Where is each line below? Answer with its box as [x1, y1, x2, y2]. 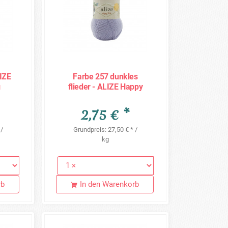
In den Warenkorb [80, 179, 139, 189]
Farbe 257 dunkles [73, 71, 138, 81]
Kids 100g [88, 92, 123, 102]
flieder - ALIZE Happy [68, 81, 143, 92]
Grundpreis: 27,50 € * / [73, 126, 137, 134]
